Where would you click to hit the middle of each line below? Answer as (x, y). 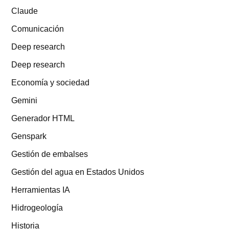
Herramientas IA (41, 189)
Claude (25, 10)
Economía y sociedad (51, 82)
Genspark (29, 136)
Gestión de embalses (50, 154)
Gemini (25, 100)
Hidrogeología (37, 207)
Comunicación (38, 28)
